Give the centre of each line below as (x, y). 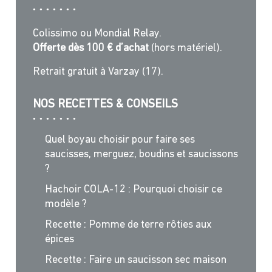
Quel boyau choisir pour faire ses (120, 140)
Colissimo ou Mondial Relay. (97, 34)
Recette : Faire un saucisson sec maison (135, 260)
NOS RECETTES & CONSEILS (105, 105)
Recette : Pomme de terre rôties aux (128, 225)
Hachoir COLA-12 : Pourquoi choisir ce (133, 190)
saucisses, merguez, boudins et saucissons (141, 155)
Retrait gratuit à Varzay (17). (98, 72)
